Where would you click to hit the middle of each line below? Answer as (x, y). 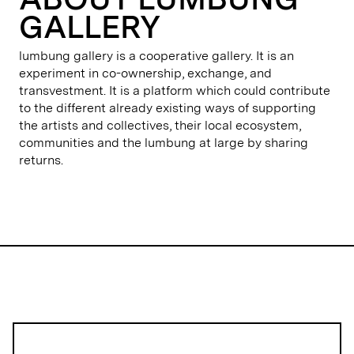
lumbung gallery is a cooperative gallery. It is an (156, 56)
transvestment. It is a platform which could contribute (175, 90)
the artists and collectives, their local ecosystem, (160, 125)
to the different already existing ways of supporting (168, 108)
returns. (41, 160)
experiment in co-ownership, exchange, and (145, 73)
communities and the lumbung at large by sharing (164, 143)
